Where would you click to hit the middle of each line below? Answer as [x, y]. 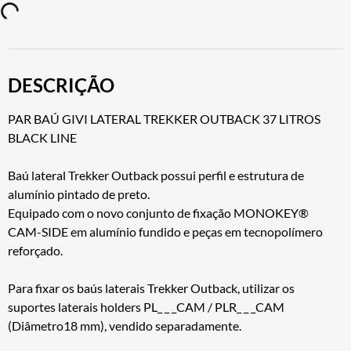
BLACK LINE [42, 137]
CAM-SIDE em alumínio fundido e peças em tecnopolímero [165, 231]
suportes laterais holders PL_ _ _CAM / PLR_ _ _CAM [146, 306]
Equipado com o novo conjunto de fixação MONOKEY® [158, 212]
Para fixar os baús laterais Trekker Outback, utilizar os [151, 288]
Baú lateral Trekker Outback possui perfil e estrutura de [156, 175]
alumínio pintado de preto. [79, 194]
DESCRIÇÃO [61, 85]
